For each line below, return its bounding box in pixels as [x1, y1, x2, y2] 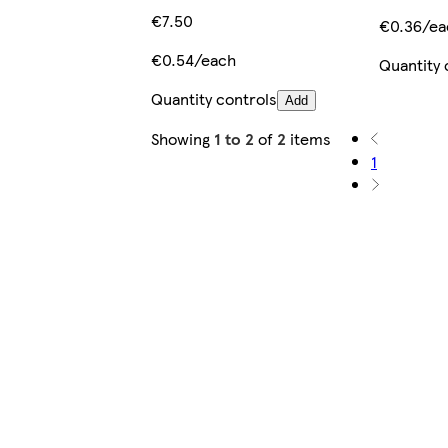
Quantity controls [150, 87, 277, 111]
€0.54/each [150, 48, 236, 72]
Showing [150, 127, 214, 151]
